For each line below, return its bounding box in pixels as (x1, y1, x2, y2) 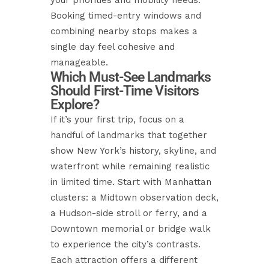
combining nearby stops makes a (50, 26, 198, 37)
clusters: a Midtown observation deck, (50, 192, 219, 203)
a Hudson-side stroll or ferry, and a (50, 208, 207, 219)
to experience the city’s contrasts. (50, 239, 201, 250)
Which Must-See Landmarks (50, 69, 211, 85)
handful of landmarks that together (50, 130, 207, 141)
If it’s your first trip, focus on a (50, 114, 184, 125)
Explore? (50, 97, 99, 113)
